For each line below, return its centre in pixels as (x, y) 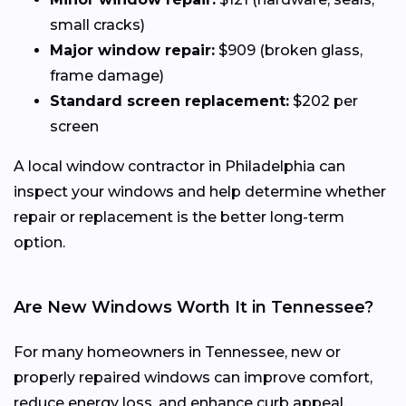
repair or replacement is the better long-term (179, 217)
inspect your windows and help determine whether (200, 191)
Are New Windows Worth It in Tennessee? (193, 307)
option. (39, 242)
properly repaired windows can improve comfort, (193, 377)
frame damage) (107, 75)
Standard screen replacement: (169, 101)
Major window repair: (132, 50)
